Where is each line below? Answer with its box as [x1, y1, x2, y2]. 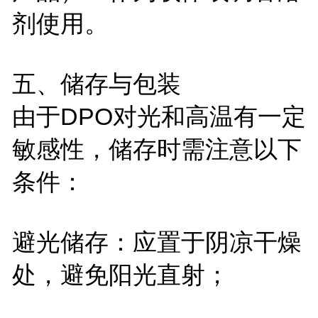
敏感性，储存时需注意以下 [11, 135, 302, 163]
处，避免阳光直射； [11, 261, 229, 288]
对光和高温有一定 [112, 102, 306, 130]
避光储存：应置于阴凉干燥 [11, 228, 302, 256]
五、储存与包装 [11, 70, 181, 97]
